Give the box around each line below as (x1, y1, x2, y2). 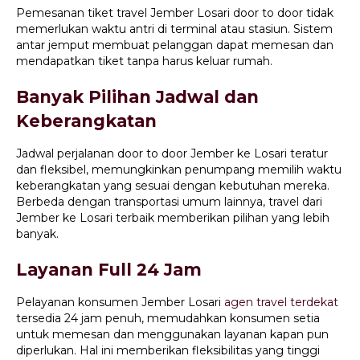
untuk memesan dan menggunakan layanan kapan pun (16, 327, 329, 342)
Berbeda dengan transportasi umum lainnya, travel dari (16, 194, 322, 210)
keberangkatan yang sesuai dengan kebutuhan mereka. (16, 178, 329, 194)
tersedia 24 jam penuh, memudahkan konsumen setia (16, 311, 320, 326)
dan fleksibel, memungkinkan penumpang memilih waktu (16, 162, 342, 178)
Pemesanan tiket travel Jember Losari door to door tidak (16, 6, 333, 21)
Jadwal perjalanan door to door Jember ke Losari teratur (16, 146, 328, 162)
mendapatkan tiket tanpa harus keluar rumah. (16, 54, 272, 69)
